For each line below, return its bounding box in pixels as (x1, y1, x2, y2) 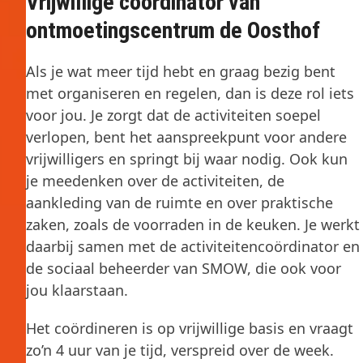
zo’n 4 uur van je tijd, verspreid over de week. (26, 340, 334, 360)
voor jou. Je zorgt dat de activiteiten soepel (26, 105, 321, 125)
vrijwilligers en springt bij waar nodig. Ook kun (26, 148, 348, 169)
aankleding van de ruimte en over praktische (26, 192, 333, 212)
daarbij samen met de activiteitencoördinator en (26, 236, 360, 256)
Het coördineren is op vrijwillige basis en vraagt (26, 318, 353, 338)
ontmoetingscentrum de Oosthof (26, 16, 320, 44)
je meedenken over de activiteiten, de (26, 170, 284, 190)
